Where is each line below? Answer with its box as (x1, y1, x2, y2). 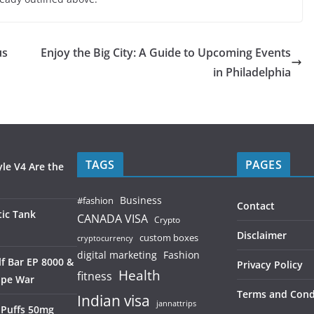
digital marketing (77, 248, 157, 261)
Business (120, 194, 162, 207)
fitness (77, 268, 112, 284)
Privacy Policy (237, 258, 303, 271)
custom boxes (139, 231, 198, 244)
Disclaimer (237, 228, 287, 242)
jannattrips (156, 299, 196, 308)
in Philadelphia (213, 64, 291, 80)
